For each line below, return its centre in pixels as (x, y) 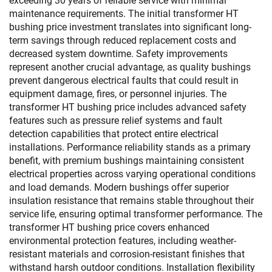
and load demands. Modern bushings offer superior (119, 187)
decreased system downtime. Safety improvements (118, 54)
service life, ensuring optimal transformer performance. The (136, 214)
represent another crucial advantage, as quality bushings (130, 67)
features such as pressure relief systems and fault (116, 121)
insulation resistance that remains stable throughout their (131, 201)
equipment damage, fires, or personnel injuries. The (118, 94)
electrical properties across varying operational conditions (132, 174)
